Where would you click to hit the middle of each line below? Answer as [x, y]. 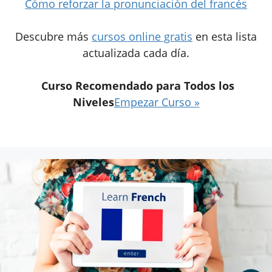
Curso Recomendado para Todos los [138, 85]
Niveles [93, 102]
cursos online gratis [142, 36]
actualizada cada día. [136, 53]
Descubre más [53, 36]
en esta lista [225, 36]
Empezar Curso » [157, 102]
